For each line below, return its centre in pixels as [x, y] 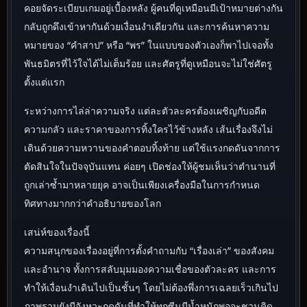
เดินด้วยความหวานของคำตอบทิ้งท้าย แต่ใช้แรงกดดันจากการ [152, 147]
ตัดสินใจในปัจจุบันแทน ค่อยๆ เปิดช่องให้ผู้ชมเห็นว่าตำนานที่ [150, 166]
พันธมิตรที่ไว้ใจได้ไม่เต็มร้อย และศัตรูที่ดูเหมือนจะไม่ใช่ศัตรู [148, 63]
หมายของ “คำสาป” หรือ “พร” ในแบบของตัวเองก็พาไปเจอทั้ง [149, 45]
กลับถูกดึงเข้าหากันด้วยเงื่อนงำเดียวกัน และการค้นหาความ [147, 26]
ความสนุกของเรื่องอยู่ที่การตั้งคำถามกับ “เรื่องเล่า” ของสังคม [149, 250]
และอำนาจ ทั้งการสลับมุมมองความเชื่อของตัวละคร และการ [150, 269]
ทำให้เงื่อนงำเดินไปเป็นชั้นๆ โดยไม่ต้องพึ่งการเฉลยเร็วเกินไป [151, 287]
